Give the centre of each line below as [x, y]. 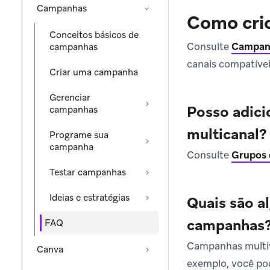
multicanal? [227, 134]
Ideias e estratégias [89, 198]
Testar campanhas [88, 172]
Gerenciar [70, 98]
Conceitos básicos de [94, 35]
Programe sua [79, 135]
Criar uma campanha [94, 72]
